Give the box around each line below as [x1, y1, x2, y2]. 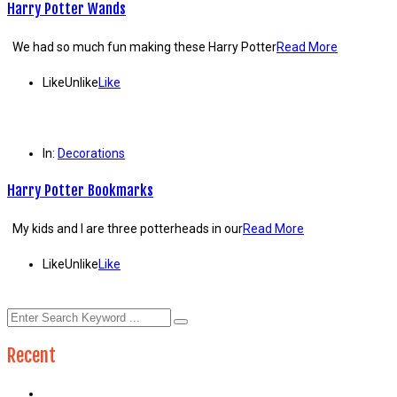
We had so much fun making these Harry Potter [7, 39, 276, 54]
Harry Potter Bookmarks [7, 181, 153, 200]
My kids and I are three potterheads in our [7, 221, 243, 236]
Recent [7, 343, 56, 367]
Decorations [58, 145, 125, 160]
